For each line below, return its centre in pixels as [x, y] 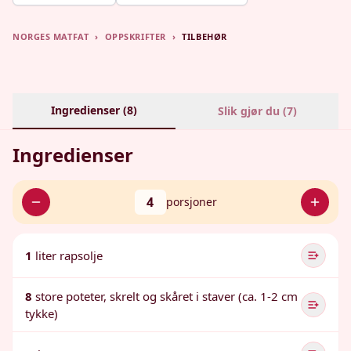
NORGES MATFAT [51, 36]
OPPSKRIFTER [135, 36]
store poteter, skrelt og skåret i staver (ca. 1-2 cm [166, 296]
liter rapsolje [69, 255]
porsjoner [191, 202]
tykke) [42, 313]
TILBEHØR [204, 36]
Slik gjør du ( [252, 111]
